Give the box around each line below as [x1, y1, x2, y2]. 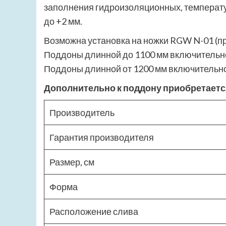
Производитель [49, 107, 115, 119]
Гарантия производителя [49, 132, 154, 143]
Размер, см [49, 156, 94, 168]
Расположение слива [49, 206, 138, 217]
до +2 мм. [44, 16, 82, 27]
